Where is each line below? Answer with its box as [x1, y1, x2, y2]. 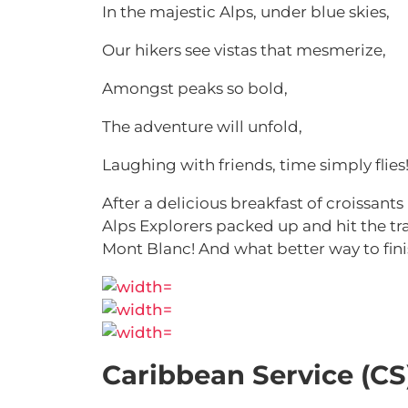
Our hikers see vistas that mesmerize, [102, 41, 390, 59]
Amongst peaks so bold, [102, 79, 291, 97]
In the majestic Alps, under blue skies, [102, 3, 393, 21]
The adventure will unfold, [102, 117, 302, 136]
